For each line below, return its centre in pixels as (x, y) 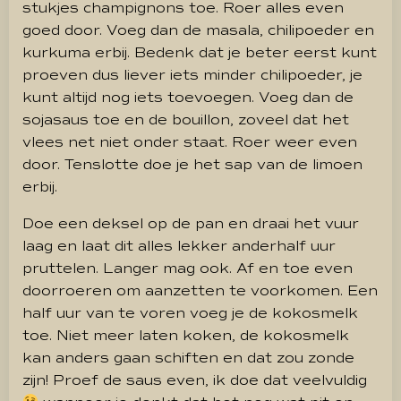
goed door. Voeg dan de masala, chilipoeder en (198, 30)
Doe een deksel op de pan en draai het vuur (191, 223)
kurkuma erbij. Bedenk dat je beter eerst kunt (200, 52)
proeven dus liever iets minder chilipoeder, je (192, 75)
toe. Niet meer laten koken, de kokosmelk (186, 335)
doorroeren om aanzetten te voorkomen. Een (200, 290)
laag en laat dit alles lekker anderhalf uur (179, 246)
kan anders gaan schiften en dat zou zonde (188, 358)
